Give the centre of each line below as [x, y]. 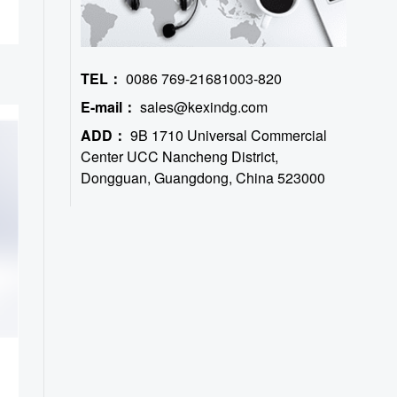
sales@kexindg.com [202, 107]
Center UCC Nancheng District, [179, 157]
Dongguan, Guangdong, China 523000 [203, 178]
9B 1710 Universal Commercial [227, 136]
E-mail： [109, 107]
